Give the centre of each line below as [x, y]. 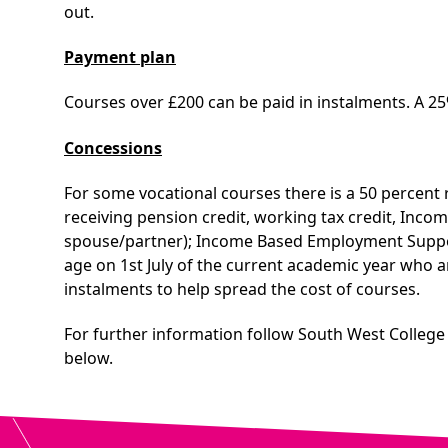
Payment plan [120, 57]
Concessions [113, 147]
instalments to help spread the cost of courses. [242, 289]
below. [88, 358]
